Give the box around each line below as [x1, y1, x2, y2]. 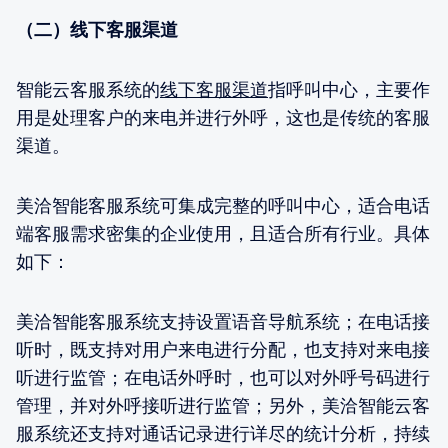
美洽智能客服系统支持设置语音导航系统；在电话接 [16, 310, 430, 332]
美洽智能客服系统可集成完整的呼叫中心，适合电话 [16, 194, 430, 216]
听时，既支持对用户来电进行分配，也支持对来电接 [16, 338, 430, 360]
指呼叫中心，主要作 [268, 78, 430, 100]
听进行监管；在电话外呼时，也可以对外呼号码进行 [16, 366, 430, 388]
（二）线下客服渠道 [16, 18, 178, 40]
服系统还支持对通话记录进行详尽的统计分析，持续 [16, 422, 430, 444]
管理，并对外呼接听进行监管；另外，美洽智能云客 [16, 394, 430, 416]
